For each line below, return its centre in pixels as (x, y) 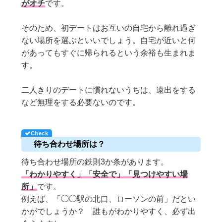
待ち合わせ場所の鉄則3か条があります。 (95, 162)
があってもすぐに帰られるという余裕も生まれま (109, 53)
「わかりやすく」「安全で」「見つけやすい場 (105, 174)
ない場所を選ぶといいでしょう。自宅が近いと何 (109, 40)
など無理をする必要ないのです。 (81, 102)
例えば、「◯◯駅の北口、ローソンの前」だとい (109, 199)
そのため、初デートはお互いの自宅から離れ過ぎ (109, 28)
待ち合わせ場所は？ (70, 144)
